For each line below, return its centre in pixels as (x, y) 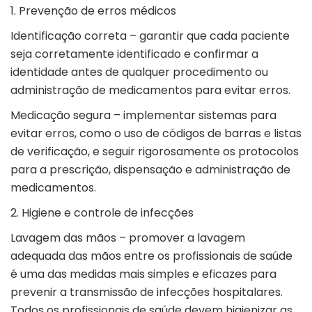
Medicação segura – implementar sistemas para (143, 116)
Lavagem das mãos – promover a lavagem (128, 238)
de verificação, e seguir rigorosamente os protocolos (155, 152)
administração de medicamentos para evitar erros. (152, 91)
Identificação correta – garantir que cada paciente (150, 36)
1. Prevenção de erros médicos (95, 11)
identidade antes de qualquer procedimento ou (139, 72)
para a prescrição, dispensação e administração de (150, 170)
